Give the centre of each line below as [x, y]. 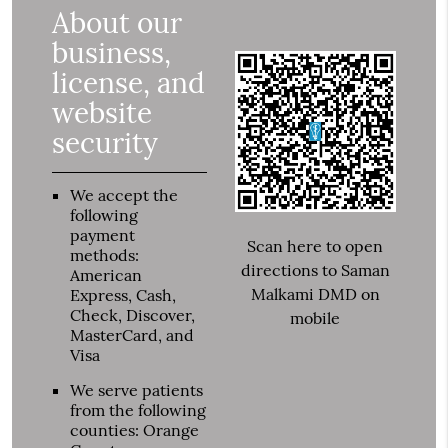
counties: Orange [135, 430]
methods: [105, 255]
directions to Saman [315, 269]
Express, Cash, [123, 295]
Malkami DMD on [315, 293]
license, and [129, 83]
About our [117, 23]
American [106, 275]
